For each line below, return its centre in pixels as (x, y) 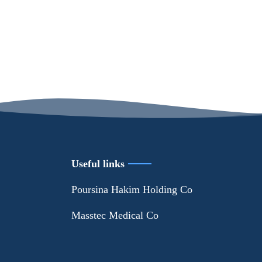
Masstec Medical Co (115, 215)
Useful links (98, 163)
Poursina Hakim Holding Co (132, 189)
